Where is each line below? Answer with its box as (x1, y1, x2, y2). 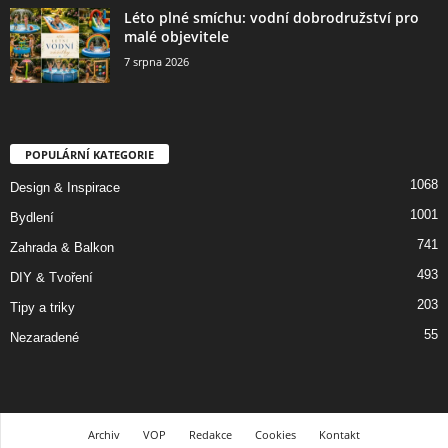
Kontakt (319, 427, 360, 443)
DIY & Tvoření (10, 270, 93, 286)
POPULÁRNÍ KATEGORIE (25, 147, 154, 163)
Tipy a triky (10, 300, 75, 316)
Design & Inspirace (10, 180, 120, 196)
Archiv (88, 427, 120, 443)
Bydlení (10, 210, 54, 226)
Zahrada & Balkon (10, 240, 114, 256)
